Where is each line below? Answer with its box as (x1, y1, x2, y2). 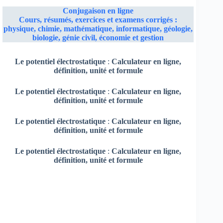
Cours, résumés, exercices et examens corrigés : (19, 15, 178, 24)
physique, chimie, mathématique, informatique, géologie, (3, 24, 193, 33)
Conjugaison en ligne (63, 6, 134, 15)
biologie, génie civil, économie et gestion (32, 33, 164, 42)
